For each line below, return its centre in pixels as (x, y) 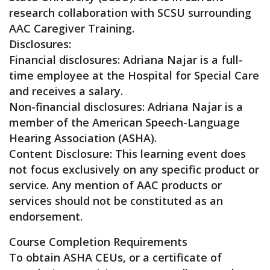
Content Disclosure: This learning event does (127, 154)
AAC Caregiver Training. (72, 28)
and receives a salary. (66, 91)
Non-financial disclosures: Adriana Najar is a (126, 107)
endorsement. (46, 216)
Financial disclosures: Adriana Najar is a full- (126, 60)
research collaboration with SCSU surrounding (130, 13)
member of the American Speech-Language (124, 122)
